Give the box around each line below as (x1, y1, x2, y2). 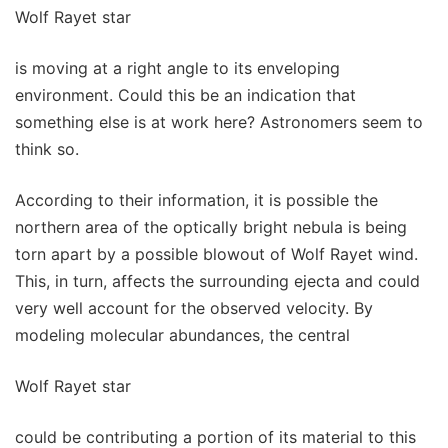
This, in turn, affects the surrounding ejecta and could (15, 270, 420, 291)
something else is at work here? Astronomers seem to (15, 111, 423, 132)
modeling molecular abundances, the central (15, 324, 350, 345)
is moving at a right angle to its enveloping (15, 57, 340, 78)
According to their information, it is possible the (15, 189, 378, 210)
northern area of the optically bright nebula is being (15, 216, 407, 237)
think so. (15, 138, 79, 159)
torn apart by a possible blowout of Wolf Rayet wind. (15, 243, 418, 264)
